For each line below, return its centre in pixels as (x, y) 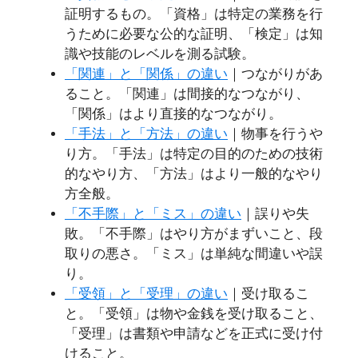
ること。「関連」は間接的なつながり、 (187, 93)
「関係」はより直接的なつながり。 (173, 113)
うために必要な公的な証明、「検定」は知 (194, 34)
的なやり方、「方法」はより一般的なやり (194, 173)
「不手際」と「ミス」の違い (153, 213)
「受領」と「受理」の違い (146, 293)
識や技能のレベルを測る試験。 (160, 54)
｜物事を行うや (275, 133)
